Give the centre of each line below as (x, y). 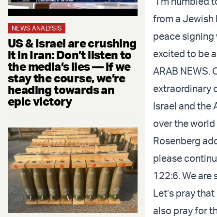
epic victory (40, 101)
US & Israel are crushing (72, 43)
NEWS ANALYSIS (37, 28)
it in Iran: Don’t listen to (70, 54)
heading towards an (61, 89)
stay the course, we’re (67, 78)
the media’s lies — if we (69, 66)
